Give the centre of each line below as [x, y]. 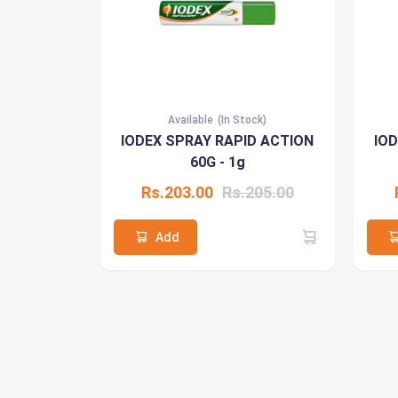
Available [191, 119]
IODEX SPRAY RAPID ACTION [217, 140]
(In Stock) [242, 119]
